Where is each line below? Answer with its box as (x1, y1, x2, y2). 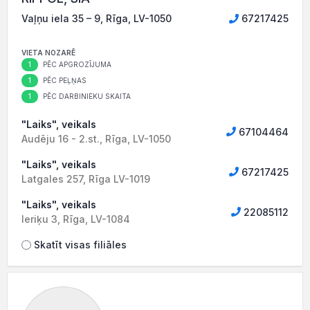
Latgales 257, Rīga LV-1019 (21, 173, 150, 185)
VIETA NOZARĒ (21, 48, 75, 57)
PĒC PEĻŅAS (41, 76, 86, 84)
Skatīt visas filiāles (31, 239, 127, 250)
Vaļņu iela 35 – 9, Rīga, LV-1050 (21, 12, 172, 24)
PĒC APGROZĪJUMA (41, 60, 111, 69)
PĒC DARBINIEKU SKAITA (41, 92, 131, 100)
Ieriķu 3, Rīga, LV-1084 (21, 213, 130, 225)
